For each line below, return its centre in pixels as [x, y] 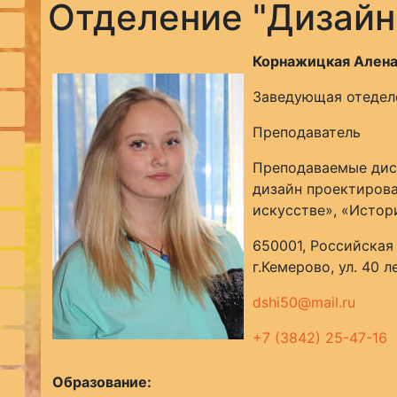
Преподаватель [306, 132]
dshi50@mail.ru [304, 302]
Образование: [101, 382]
